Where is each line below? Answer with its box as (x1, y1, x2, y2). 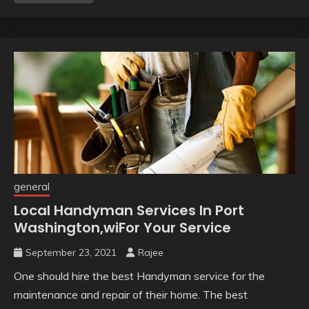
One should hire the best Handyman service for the (14, 269, 265, 283)
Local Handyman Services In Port (14, 201, 244, 221)
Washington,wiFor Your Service (14, 218, 231, 238)
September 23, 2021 (26, 246, 117, 259)
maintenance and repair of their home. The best (14, 288, 248, 302)
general (14, 180, 50, 194)
